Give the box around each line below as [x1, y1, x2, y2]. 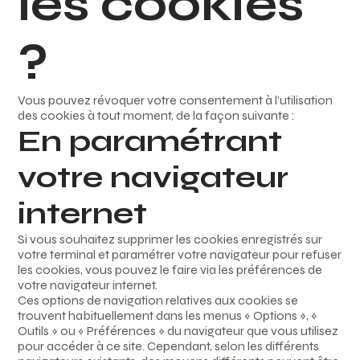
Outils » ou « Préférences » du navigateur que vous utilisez [18, 323, 339, 339]
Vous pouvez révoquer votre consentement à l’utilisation [18, 92, 333, 108]
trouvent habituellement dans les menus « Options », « [18, 308, 318, 324]
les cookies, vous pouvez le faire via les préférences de [18, 262, 323, 278]
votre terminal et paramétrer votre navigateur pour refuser [18, 247, 342, 263]
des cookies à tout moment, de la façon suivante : [18, 108, 296, 124]
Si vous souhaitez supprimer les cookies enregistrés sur [18, 231, 323, 247]
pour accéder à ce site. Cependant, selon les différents [18, 338, 320, 354]
